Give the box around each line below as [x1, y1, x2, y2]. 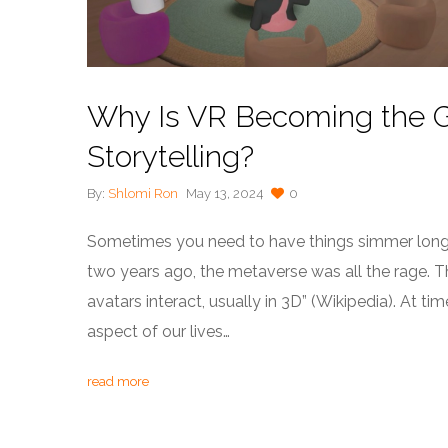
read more [87, 374, 149, 390]
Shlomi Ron [108, 186, 178, 202]
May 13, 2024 [186, 186, 263, 202]
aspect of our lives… [87, 322, 230, 342]
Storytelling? [87, 138, 254, 174]
